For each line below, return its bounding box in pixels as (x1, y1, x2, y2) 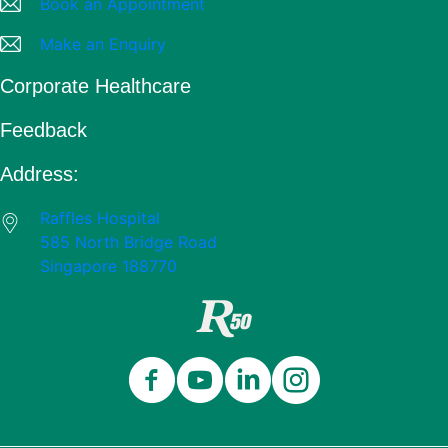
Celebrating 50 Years (110, 412, 338, 439)
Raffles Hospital (40, 208, 160, 229)
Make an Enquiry (40, 34, 166, 55)
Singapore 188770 (40, 256, 177, 277)
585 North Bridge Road (40, 232, 217, 253)
